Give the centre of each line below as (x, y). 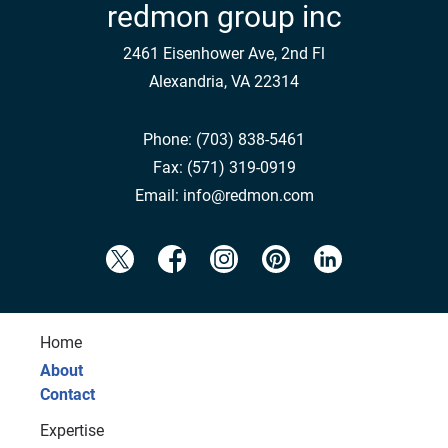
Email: (158, 195)
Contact (67, 394)
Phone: (169, 139)
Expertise (72, 430)
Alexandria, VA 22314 (224, 81)
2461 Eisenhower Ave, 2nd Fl (224, 53)
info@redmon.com (248, 195)
